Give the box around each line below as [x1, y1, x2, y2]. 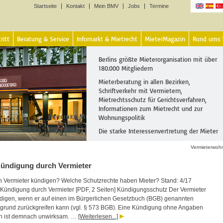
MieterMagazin [145, 35, 185, 43]
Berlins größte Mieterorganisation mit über [99, 55, 217, 63]
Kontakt [66, 3, 85, 9]
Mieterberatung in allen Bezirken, [99, 78, 190, 86]
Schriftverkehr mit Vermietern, [99, 87, 182, 95]
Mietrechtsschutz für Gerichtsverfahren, [99, 96, 207, 104]
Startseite [34, 3, 57, 9]
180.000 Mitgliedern [99, 64, 153, 72]
